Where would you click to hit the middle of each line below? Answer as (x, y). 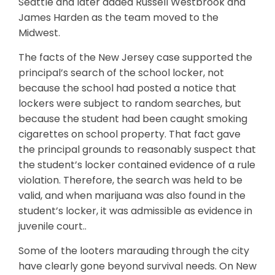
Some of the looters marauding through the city (134, 251)
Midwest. (39, 33)
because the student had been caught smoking (133, 119)
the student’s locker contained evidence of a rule (137, 165)
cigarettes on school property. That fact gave (130, 134)
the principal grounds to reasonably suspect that (137, 149)
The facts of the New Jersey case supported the (135, 57)
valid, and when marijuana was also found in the (132, 196)
